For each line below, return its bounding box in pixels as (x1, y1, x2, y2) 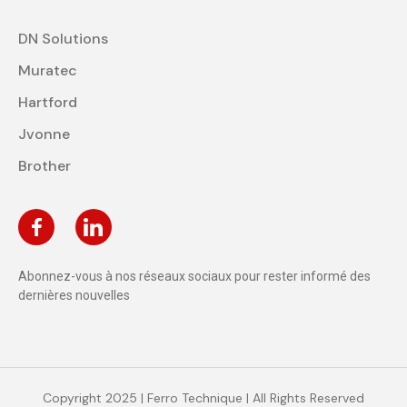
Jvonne (18, 124, 70, 144)
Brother (18, 155, 71, 175)
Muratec (18, 60, 77, 80)
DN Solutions (18, 28, 108, 48)
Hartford (18, 92, 77, 112)
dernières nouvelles (18, 287, 130, 303)
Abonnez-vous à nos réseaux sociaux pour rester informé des (18, 268, 371, 283)
